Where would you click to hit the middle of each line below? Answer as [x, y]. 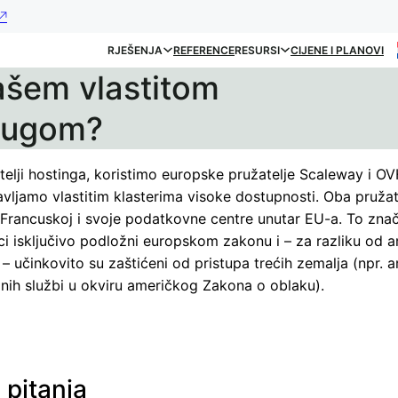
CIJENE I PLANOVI [337, 50]
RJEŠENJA [135, 50]
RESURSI [257, 50]
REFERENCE [204, 50]
